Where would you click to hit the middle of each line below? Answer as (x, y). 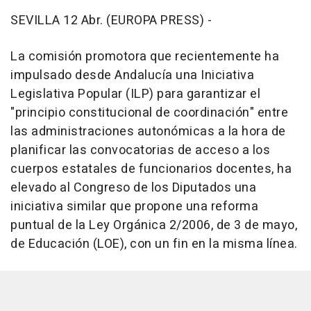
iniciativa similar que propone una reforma (134, 206)
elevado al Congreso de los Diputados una (133, 187)
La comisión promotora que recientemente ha (145, 56)
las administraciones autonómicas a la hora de (148, 131)
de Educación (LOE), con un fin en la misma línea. (154, 244)
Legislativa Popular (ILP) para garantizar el (135, 94)
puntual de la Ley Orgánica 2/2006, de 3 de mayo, (154, 225)
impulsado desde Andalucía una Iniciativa (132, 75)
